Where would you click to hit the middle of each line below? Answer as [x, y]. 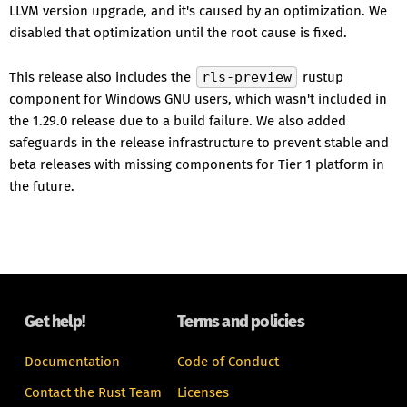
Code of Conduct [228, 362]
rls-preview [247, 77]
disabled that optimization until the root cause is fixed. [178, 33]
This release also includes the [102, 77]
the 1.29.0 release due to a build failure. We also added [178, 121]
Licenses [203, 392]
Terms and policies [241, 322]
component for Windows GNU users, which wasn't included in [198, 99]
